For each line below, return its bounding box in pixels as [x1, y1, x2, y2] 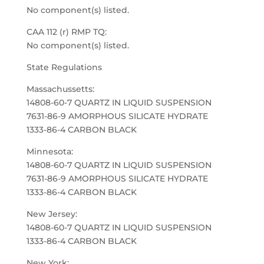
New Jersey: [26, 209, 77, 219]
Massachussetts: [26, 84, 94, 94]
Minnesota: [26, 146, 73, 157]
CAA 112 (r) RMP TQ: [26, 27, 107, 37]
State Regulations [26, 62, 102, 72]
